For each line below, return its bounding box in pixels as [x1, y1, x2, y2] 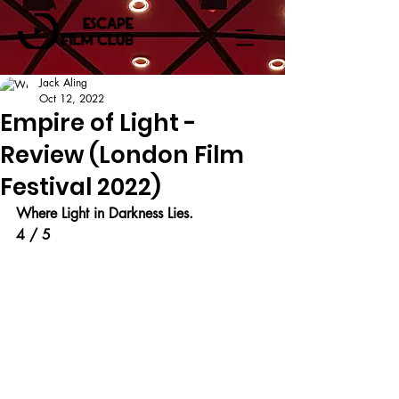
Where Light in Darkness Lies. [16, 204, 193, 223]
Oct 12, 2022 [39, 91, 104, 106]
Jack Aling [39, 75, 87, 90]
